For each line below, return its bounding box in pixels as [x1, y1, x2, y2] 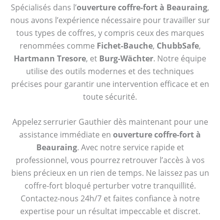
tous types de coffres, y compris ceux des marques [16, 27, 204, 38]
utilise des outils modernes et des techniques [26, 65, 194, 77]
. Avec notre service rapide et [77, 142, 184, 153]
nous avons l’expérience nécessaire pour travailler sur [10, 14, 210, 26]
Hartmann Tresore [14, 53, 86, 64]
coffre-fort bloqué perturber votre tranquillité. [24, 180, 196, 192]
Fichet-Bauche [96, 40, 153, 51]
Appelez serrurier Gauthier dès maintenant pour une [12, 116, 208, 128]
